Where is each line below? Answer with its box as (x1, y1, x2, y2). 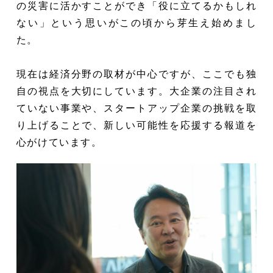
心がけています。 (16, 136, 102, 147)
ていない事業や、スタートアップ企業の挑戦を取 (16, 102, 257, 113)
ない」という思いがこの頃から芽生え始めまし (16, 17, 257, 28)
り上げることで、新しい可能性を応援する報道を (16, 119, 257, 130)
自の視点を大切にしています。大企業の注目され (16, 85, 257, 96)
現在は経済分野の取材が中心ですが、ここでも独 (16, 68, 257, 79)
